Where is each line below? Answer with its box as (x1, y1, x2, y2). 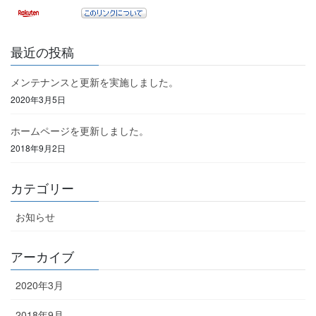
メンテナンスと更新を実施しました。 (11, 75, 178, 90)
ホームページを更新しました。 (11, 123, 149, 138)
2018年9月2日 (11, 141, 66, 154)
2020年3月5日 (11, 92, 66, 105)
